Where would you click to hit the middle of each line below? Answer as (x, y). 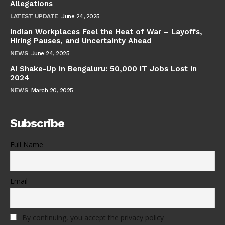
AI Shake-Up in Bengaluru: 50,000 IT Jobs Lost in (103, 69)
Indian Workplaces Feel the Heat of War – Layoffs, (106, 31)
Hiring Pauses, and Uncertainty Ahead (81, 40)
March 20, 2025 (52, 90)
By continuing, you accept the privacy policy (93, 218)
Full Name (27, 144)
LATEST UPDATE (34, 16)
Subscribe (37, 123)
